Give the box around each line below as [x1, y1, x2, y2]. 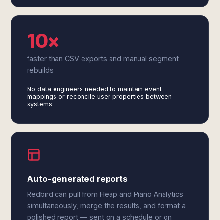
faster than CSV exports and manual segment [27, 55, 179, 63]
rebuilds [27, 66, 54, 74]
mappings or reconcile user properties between [27, 93, 172, 100]
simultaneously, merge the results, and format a [27, 201, 186, 210]
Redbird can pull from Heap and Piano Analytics [27, 190, 184, 198]
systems [27, 100, 53, 108]
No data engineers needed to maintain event [27, 85, 162, 93]
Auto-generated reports [27, 174, 128, 184]
